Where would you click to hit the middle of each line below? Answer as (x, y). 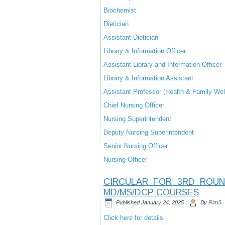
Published (128, 202)
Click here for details (133, 218)
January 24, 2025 (162, 202)
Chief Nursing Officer (134, 105)
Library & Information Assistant (148, 78)
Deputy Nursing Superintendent (149, 132)
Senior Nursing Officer (136, 146)
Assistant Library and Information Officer (162, 65)
